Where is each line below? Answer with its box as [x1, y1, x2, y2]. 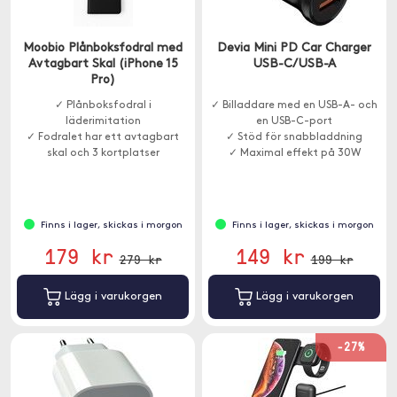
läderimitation [65, 116, 141, 127]
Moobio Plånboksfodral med [23, 42, 183, 55]
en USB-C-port [256, 116, 332, 127]
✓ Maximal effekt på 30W [228, 148, 361, 159]
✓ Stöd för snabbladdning [226, 132, 362, 143]
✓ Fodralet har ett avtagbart [27, 132, 179, 143]
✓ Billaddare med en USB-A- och [211, 100, 378, 111]
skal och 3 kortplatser [46, 148, 160, 159]
